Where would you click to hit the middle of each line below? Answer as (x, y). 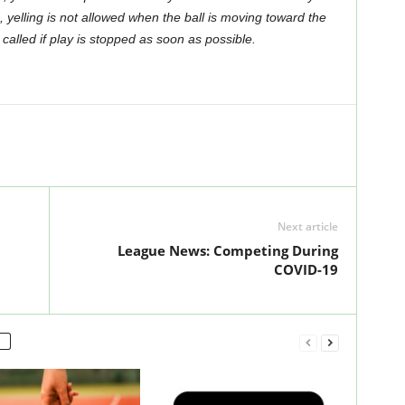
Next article (307, 226)
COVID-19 (306, 269)
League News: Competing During (227, 250)
